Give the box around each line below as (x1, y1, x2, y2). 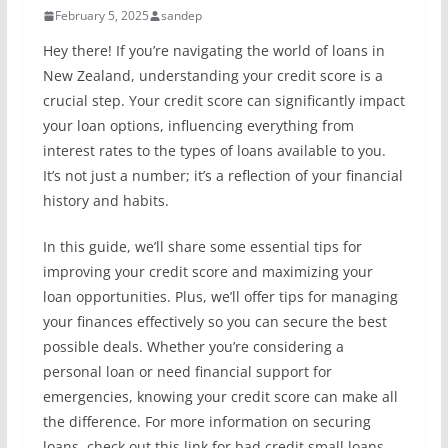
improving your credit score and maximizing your (42, 262, 373, 281)
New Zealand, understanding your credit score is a (42, 66, 383, 85)
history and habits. (42, 191, 169, 210)
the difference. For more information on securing (42, 412, 371, 431)
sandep (160, 7, 202, 24)
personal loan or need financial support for (42, 362, 332, 381)
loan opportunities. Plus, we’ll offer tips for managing (42, 287, 398, 306)
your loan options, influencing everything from (42, 116, 354, 135)
